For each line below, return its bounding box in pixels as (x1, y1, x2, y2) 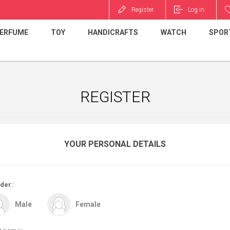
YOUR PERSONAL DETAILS (64, 139, 166, 149)
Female (75, 200, 101, 208)
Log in (188, 6, 204, 13)
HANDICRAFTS (88, 28, 138, 36)
